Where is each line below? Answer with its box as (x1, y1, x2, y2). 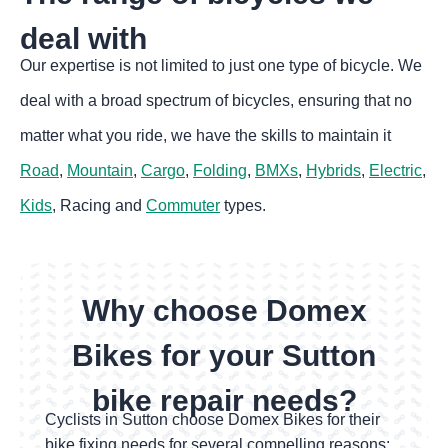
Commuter (146, 197, 221, 215)
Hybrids (306, 162, 362, 180)
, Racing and (52, 197, 147, 215)
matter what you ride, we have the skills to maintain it (20, 127, 392, 145)
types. (220, 197, 267, 215)
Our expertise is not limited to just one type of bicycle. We (20, 57, 423, 75)
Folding (193, 162, 248, 180)
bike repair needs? (91, 384, 357, 418)
